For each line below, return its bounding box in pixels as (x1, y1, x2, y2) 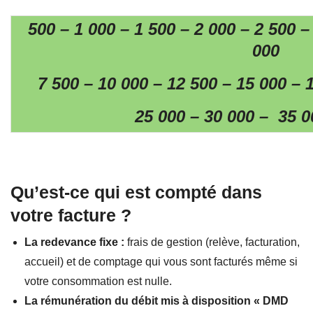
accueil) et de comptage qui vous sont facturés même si (24, 255, 298, 268)
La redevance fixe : (24, 235, 124, 248)
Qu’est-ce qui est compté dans (10, 182, 262, 202)
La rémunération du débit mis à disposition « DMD (24, 294, 289, 307)
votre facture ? (10, 205, 131, 225)
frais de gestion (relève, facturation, (124, 235, 300, 248)
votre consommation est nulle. (24, 275, 172, 287)
